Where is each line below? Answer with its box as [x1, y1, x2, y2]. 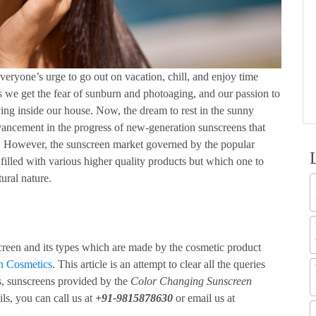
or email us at [173, 291, 235, 304]
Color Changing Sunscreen [130, 274, 252, 287]
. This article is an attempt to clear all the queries [52, 257, 265, 270]
